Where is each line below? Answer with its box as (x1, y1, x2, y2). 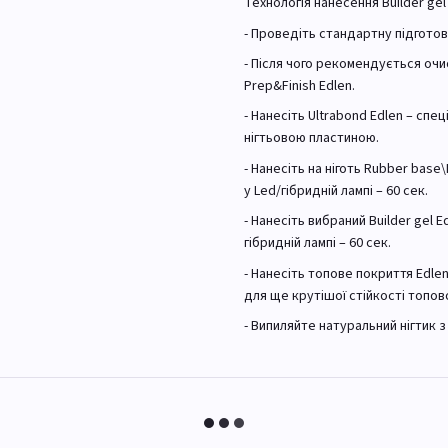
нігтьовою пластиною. (244, 128, 379, 149)
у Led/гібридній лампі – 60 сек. (244, 180, 428, 201)
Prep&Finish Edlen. (244, 76, 355, 97)
